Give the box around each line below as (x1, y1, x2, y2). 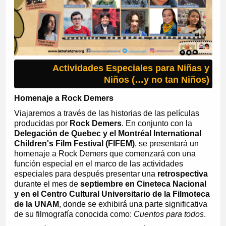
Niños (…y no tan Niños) (104, 74, 210, 85)
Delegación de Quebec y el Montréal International (14, 129, 201, 138)
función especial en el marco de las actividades (14, 159, 183, 168)
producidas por (14, 119, 70, 128)
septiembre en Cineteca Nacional (80, 180, 206, 189)
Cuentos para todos (133, 210, 204, 219)
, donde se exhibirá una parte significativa (59, 200, 207, 209)
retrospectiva (157, 169, 208, 179)
